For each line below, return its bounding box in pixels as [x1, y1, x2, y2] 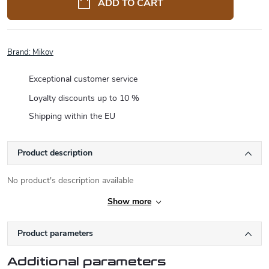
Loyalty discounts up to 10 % [29, 92, 139, 104]
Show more [107, 196, 151, 207]
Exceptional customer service [29, 73, 138, 85]
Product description [17, 147, 92, 159]
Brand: [7, 47, 32, 58]
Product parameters [17, 228, 93, 239]
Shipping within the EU [29, 110, 115, 122]
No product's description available [7, 175, 133, 186]
